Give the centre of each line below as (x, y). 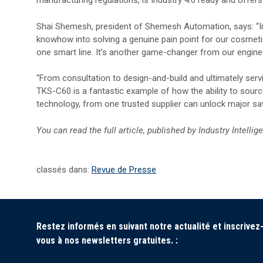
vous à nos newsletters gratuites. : (107, 240)
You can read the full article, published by (117, 130)
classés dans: (64, 169)
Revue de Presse (124, 169)
